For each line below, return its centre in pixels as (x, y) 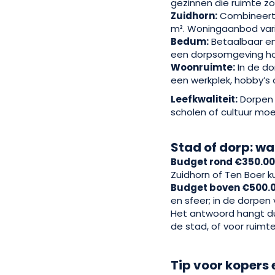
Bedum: (190, 41)
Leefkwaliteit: (204, 99)
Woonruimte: (203, 67)
